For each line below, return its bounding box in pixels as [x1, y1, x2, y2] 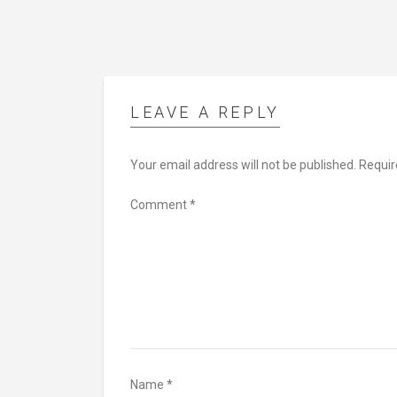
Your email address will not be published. [130, 158, 356, 172]
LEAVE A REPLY [130, 103, 280, 121]
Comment [130, 198, 190, 212]
